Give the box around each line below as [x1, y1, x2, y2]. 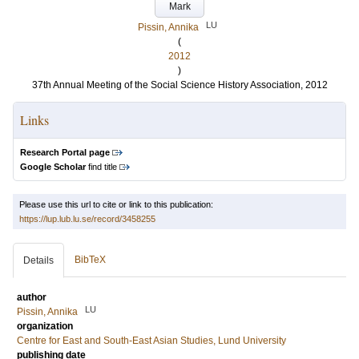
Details [23, 255, 54, 266]
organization [17, 321, 73, 332]
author [17, 292, 46, 303]
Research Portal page [20, 147, 110, 157]
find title [86, 162, 117, 171]
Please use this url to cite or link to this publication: [19, 200, 213, 209]
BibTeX [75, 254, 106, 265]
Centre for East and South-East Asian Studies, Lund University [17, 335, 286, 346]
